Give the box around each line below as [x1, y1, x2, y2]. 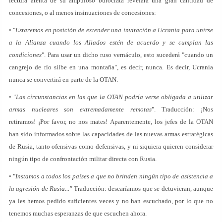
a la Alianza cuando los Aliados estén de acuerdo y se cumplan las [9, 39, 213, 46]
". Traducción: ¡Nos [151, 106, 214, 113]
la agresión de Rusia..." [9, 185, 72, 192]
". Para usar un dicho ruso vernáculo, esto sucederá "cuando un [42, 51, 213, 58]
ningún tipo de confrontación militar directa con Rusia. [9, 155, 157, 163]
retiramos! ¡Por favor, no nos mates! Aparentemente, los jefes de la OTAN [9, 118, 213, 125]
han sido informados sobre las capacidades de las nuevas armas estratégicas [9, 130, 213, 138]
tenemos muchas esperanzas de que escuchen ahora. [9, 210, 147, 217]
